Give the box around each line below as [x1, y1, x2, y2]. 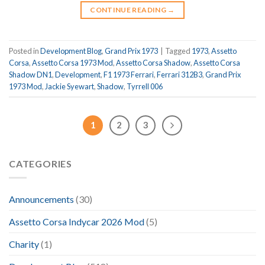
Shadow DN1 [9, 69, 52, 79]
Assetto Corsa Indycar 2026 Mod [9, 216, 144, 228]
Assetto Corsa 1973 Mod [32, 57, 113, 67]
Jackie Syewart [45, 81, 94, 91]
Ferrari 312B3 [157, 69, 202, 79]
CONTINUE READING [90, 5, 168, 15]
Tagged [165, 46, 192, 56]
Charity [9, 238, 39, 250]
